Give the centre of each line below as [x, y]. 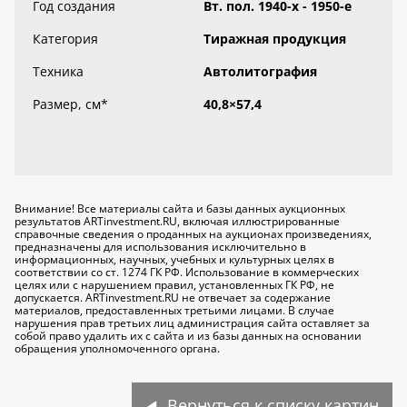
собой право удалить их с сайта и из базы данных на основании [188, 336]
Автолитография [260, 71]
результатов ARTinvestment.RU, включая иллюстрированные [177, 221]
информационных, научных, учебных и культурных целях [170, 259]
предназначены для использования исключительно [156, 247]
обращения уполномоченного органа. [117, 348]
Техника [58, 71]
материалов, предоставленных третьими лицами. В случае [174, 310]
